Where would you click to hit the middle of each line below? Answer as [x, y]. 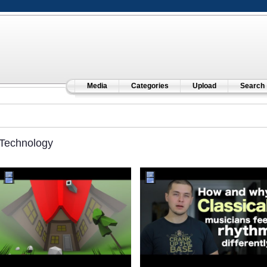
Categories [150, 86]
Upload [204, 86]
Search [252, 86]
